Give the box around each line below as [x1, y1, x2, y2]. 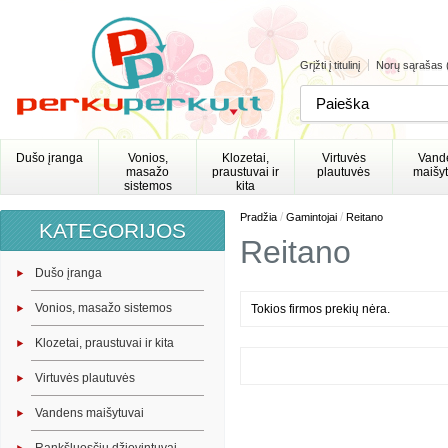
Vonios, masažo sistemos [35, 301, 172, 315]
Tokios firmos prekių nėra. [251, 302, 390, 316]
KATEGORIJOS [39, 219, 186, 242]
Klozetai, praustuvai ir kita [35, 336, 174, 350]
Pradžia [240, 211, 277, 223]
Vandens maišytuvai [35, 406, 144, 420]
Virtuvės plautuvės [35, 371, 135, 385]
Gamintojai [286, 211, 337, 223]
